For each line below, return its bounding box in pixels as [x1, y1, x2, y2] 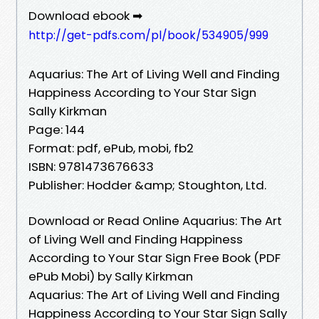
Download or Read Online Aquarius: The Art [28, 211, 282, 229]
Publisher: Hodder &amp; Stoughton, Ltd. [28, 176, 266, 194]
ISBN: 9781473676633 [28, 157, 154, 175]
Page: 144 [28, 120, 85, 138]
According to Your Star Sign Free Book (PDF [28, 249, 281, 266]
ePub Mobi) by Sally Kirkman [28, 267, 193, 285]
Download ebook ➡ [28, 6, 142, 24]
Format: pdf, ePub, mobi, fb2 [28, 139, 194, 157]
